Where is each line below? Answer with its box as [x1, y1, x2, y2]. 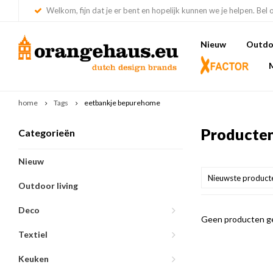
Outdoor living [18, 180, 78, 191]
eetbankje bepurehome [84, 98, 160, 107]
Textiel [18, 229, 48, 239]
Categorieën [18, 127, 75, 138]
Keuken [18, 253, 49, 264]
